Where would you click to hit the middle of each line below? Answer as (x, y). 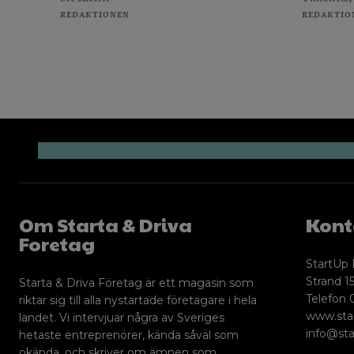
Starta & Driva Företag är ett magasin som (136, 282)
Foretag (57, 243)
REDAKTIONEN (95, 13)
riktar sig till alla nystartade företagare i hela (138, 300)
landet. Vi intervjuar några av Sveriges (122, 317)
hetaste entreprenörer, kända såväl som (129, 335)
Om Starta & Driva (105, 224)
